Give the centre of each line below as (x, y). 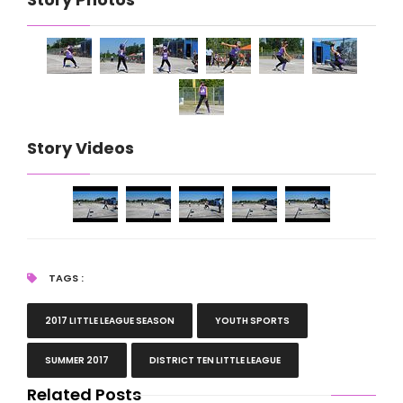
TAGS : (64, 278)
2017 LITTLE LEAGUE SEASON (109, 321)
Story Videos (80, 148)
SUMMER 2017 (76, 361)
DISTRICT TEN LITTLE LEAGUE (215, 361)
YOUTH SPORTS (252, 321)
